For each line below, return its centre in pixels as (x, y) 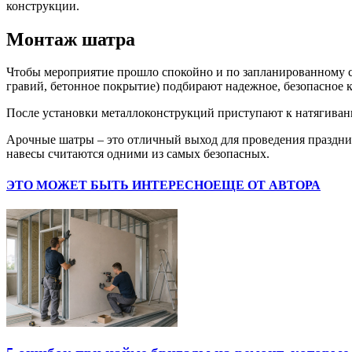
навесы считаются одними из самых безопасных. (138, 154)
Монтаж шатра (71, 39)
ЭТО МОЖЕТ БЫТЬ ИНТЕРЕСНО (110, 185)
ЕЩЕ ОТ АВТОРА (267, 185)
